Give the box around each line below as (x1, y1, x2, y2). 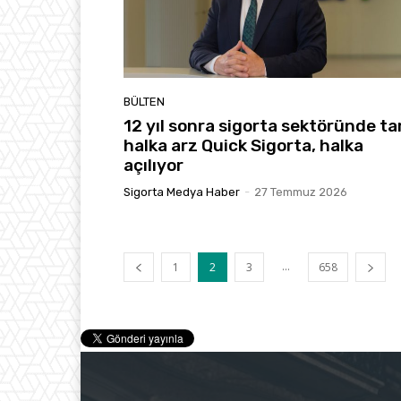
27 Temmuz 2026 (254, 184, 347, 199)
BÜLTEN (124, 94, 165, 108)
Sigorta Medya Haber (124, 184, 240, 199)
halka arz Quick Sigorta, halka (124, 134, 363, 156)
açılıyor (124, 154, 183, 175)
